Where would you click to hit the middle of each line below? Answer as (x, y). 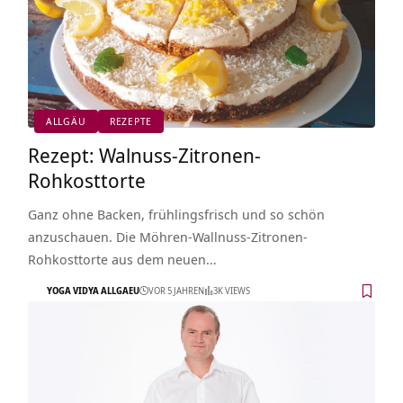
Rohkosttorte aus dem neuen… (122, 259)
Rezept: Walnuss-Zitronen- (144, 154)
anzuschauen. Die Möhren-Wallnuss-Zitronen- (167, 236)
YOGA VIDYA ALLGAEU (93, 291)
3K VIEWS (231, 291)
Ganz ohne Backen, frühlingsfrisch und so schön (176, 214)
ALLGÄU (66, 121)
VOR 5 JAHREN (176, 291)
